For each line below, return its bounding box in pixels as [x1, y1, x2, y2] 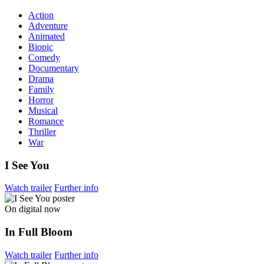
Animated [28, 31, 65, 42]
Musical [28, 105, 58, 116]
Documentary [28, 63, 79, 74]
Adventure [28, 21, 68, 31]
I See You [5, 159, 49, 171]
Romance [28, 116, 64, 127]
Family [28, 84, 54, 95]
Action [28, 10, 54, 21]
